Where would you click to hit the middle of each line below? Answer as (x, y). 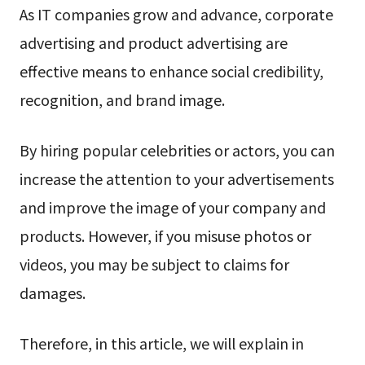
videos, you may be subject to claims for (154, 264)
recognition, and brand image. (122, 100)
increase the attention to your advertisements (176, 179)
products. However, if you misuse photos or (165, 236)
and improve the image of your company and (172, 207)
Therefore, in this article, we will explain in (161, 343)
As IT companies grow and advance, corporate (176, 14)
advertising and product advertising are (153, 43)
